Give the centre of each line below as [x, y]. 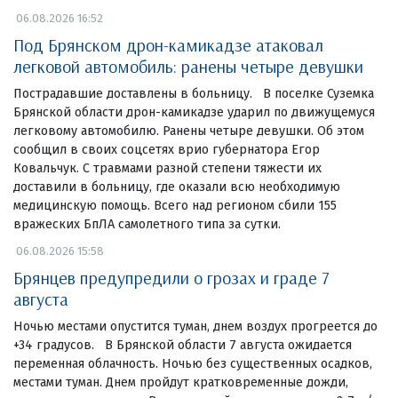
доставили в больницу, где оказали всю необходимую [177, 187]
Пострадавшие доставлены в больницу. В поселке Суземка [194, 93]
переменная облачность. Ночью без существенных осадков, [193, 363]
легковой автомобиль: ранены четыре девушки [188, 66]
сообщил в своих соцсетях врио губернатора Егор [167, 149]
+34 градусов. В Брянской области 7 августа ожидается [183, 345]
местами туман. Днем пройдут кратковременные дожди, [181, 382]
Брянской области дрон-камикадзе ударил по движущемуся [194, 112]
